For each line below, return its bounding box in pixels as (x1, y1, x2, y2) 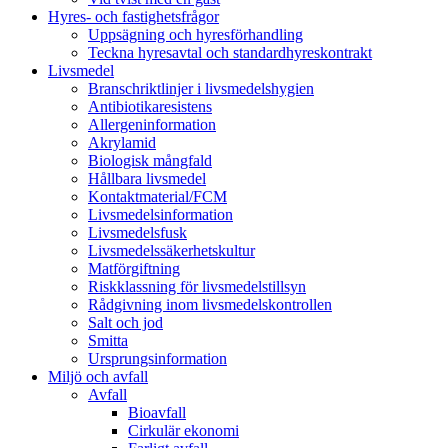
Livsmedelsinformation (88, 206, 233, 223)
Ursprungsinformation (88, 350, 227, 367)
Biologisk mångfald (88, 152, 212, 169)
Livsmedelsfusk (88, 224, 187, 241)
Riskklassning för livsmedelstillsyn (88, 278, 306, 295)
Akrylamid (88, 134, 156, 151)
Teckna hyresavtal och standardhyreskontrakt (88, 44, 372, 61)
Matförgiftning (88, 260, 180, 277)
